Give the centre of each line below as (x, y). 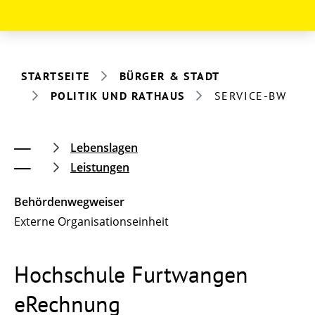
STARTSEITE (56, 76)
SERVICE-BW (250, 95)
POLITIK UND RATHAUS (118, 95)
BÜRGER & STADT (170, 76)
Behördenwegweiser (69, 201)
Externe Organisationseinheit (91, 221)
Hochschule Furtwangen (131, 274)
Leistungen (100, 167)
